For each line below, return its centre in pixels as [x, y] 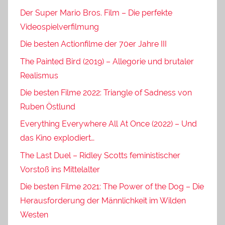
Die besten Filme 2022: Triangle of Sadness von [106, 92]
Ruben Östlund [48, 106]
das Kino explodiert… [57, 138]
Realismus [39, 75]
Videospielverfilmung [60, 27]
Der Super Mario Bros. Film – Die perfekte [96, 13]
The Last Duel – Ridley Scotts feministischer [100, 155]
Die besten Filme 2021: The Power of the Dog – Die [112, 187]
